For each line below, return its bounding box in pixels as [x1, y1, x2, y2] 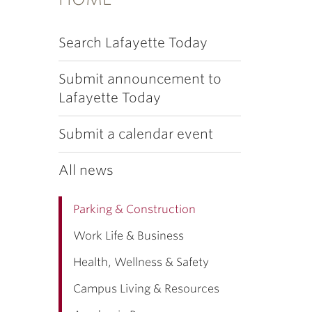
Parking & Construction [72, 203, 196, 216]
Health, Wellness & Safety [72, 256, 209, 269]
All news [58, 162, 114, 178]
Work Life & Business [72, 229, 184, 242]
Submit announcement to [58, 71, 221, 87]
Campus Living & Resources [72, 282, 219, 295]
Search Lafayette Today [58, 35, 208, 51]
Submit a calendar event [58, 126, 213, 142]
